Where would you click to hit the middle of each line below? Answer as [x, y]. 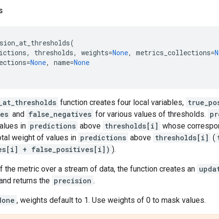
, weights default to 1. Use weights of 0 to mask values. [111, 200]
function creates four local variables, [122, 102]
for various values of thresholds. [151, 114]
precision [73, 181]
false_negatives [60, 114]
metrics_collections [173, 53]
